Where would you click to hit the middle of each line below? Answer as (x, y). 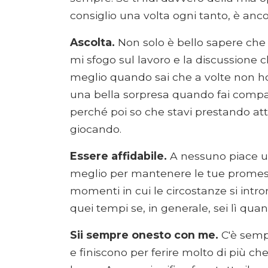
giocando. (96, 129)
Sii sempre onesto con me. (144, 235)
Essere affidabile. (118, 156)
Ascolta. (92, 42)
